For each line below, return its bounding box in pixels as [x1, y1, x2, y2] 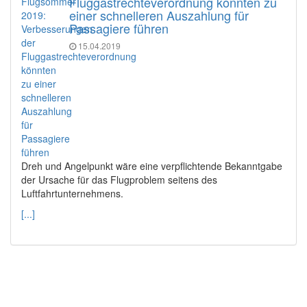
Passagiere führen [69, 19, 169, 38]
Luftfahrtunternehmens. [21, 186, 123, 201]
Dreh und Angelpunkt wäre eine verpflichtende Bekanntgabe [21, 159, 282, 173]
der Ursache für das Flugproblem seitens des [21, 173, 217, 187]
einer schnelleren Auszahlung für [69, 6, 249, 25]
